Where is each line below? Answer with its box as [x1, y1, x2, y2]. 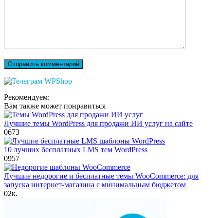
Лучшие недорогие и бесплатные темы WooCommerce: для [4, 172, 199, 181]
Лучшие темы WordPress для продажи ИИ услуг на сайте [4, 119, 193, 128]
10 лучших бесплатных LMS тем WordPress [4, 145, 147, 154]
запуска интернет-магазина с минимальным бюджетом [4, 181, 186, 189]
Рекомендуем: [4, 93, 50, 102]
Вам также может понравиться [4, 102, 106, 110]
